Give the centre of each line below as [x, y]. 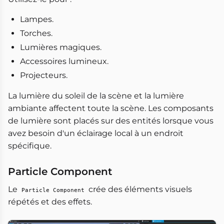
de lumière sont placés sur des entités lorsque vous [111, 120]
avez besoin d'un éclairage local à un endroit [96, 133]
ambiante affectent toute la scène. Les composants [111, 108]
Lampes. [37, 19]
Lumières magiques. [61, 47]
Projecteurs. [44, 75]
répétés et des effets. [50, 201]
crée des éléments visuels [139, 189]
